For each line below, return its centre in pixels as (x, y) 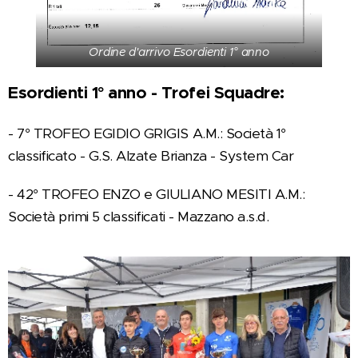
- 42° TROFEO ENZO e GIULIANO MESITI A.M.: (157, 194)
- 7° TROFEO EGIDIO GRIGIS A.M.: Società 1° (147, 133)
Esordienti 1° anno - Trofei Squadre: (146, 92)
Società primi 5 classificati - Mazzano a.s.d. (140, 216)
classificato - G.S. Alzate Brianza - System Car (151, 155)
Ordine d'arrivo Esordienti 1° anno (179, 52)
